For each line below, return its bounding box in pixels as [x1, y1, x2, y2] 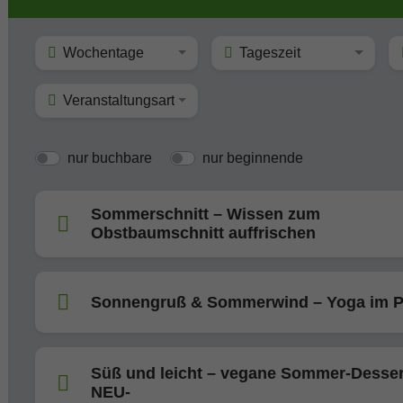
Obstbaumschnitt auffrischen [91, 224, 316, 242]
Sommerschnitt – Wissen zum [91, 205, 320, 223]
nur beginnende [202, 150, 303, 166]
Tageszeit [239, 45, 301, 60]
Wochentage [63, 45, 144, 60]
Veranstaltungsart [63, 93, 175, 108]
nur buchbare [67, 150, 152, 166]
